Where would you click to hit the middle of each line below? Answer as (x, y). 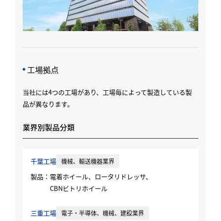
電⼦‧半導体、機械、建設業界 (103, 213)
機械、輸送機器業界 (88, 161)
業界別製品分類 (49, 127)
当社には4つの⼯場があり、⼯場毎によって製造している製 (108, 92)
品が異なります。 (48, 104)
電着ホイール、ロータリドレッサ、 (101, 176)
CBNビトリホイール (79, 188)
